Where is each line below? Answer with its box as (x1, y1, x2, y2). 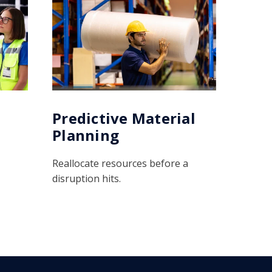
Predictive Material (52, 107, 195, 128)
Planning (52, 124, 119, 145)
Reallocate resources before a (52, 156, 188, 170)
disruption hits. (52, 171, 121, 185)
